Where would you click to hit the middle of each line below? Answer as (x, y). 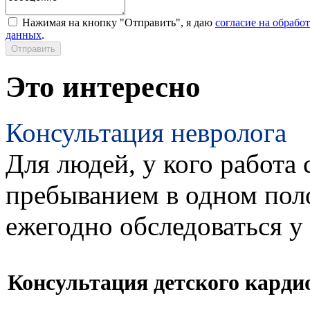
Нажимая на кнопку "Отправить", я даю (119, 22)
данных (24, 35)
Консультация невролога (146, 133)
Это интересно (103, 86)
